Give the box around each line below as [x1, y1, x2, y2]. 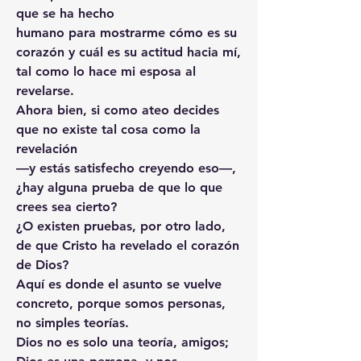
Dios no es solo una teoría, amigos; [16, 334, 229, 350]
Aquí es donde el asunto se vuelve [16, 276, 222, 292]
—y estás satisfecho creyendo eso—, [16, 160, 236, 176]
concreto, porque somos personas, [16, 295, 226, 311]
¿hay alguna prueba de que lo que [16, 179, 222, 195]
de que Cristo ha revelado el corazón [16, 237, 239, 253]
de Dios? [16, 256, 68, 272]
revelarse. [16, 82, 74, 98]
